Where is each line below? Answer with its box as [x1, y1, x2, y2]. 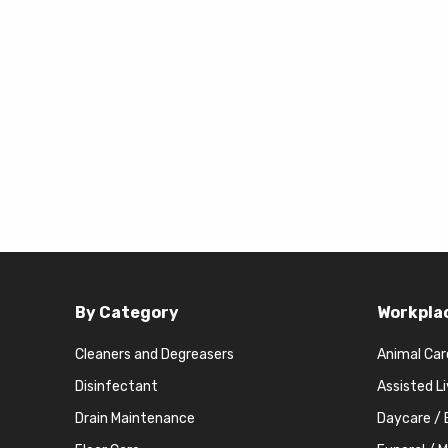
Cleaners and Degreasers [74, 345, 234, 363]
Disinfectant [74, 377, 158, 395]
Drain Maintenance [74, 409, 195, 427]
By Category [74, 302, 179, 322]
